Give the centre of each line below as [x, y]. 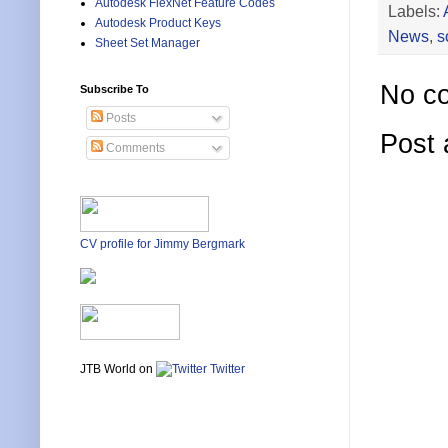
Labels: [415, 11]
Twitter [226, 369]
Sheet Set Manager [147, 43]
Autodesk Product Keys [158, 23]
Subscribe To [114, 89]
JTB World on [118, 369]
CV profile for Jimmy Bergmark [162, 244]
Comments [134, 148]
